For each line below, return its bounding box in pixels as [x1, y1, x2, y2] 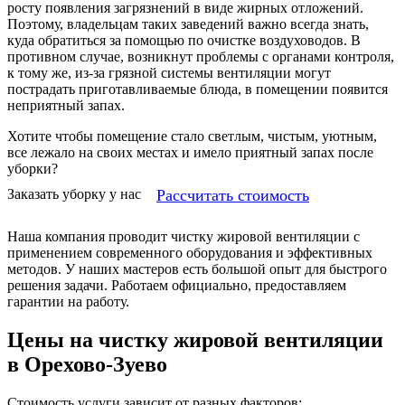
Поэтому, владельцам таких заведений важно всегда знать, [7, 16, 369, 33]
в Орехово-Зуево [7, 353, 167, 377]
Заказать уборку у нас [7, 186, 141, 202]
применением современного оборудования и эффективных [7, 245, 372, 261]
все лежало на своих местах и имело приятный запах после [7, 145, 373, 161]
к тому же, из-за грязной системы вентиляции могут [7, 65, 331, 81]
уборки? [7, 161, 58, 177]
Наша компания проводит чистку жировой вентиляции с [7, 229, 360, 245]
